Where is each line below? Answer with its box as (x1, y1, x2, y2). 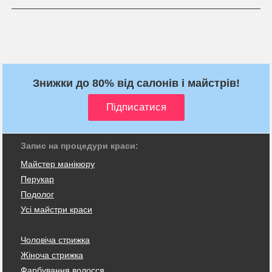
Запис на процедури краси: (21, 140, 138, 151)
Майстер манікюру (21, 158, 95, 169)
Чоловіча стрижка (21, 234, 90, 245)
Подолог (21, 189, 54, 199)
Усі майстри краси (21, 204, 92, 214)
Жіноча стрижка (21, 250, 83, 260)
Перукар (21, 174, 54, 184)
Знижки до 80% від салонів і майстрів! (32, 76, 240, 89)
